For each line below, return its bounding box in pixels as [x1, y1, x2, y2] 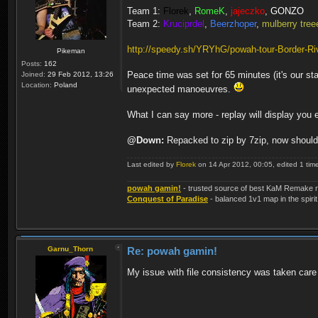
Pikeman [56, 47, 85, 55]
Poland [52, 81, 77, 89]
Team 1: [127, 6, 163, 17]
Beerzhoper [210, 18, 256, 30]
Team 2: [127, 18, 163, 30]
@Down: [127, 135, 164, 146]
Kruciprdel [163, 18, 204, 30]
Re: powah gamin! [127, 245, 217, 258]
